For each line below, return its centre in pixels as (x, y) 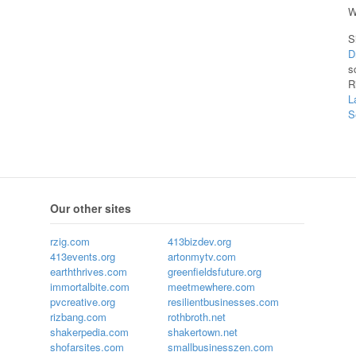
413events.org (83, 256)
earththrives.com (89, 271)
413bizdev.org (200, 241)
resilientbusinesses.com (224, 301)
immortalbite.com (90, 286)
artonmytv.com (202, 256)
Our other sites (91, 209)
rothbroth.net (197, 316)
